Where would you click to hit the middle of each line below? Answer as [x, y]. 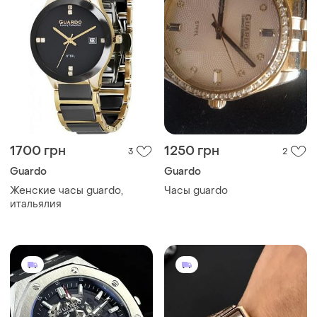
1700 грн [38, 151]
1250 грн [192, 151]
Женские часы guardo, [67, 191]
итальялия [36, 204]
